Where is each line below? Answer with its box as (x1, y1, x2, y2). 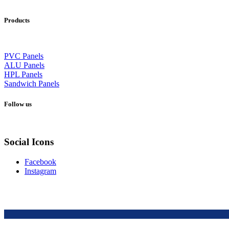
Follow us (4, 100, 32, 108)
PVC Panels (4, 52, 43, 61)
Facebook (25, 157, 56, 167)
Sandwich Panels (4, 79, 59, 88)
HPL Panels (4, 70, 42, 79)
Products (4, 16, 30, 25)
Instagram (25, 167, 56, 176)
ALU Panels (4, 61, 44, 70)
